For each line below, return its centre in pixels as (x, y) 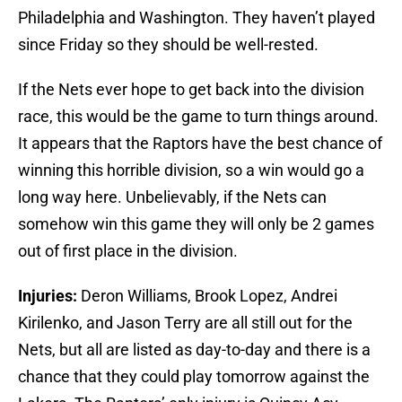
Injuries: (49, 296)
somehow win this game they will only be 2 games (196, 224)
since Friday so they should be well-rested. (168, 45)
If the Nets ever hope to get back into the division (191, 90)
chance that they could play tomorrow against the (194, 377)
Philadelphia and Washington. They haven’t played (197, 18)
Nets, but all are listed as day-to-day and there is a (194, 350)
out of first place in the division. (128, 251)
